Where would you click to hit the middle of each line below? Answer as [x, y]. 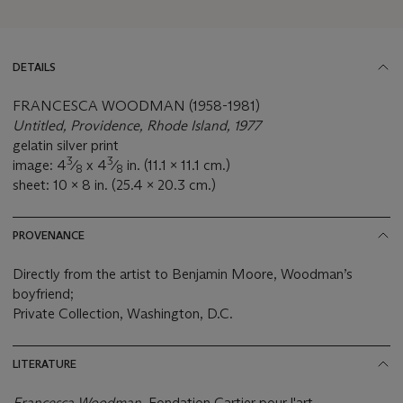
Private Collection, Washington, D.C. [123, 313]
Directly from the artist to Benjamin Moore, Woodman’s [183, 273]
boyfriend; [43, 293]
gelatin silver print [66, 145]
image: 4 [40, 165]
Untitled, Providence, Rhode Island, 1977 [137, 125]
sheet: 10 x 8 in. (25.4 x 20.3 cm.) [114, 184]
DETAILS [34, 67]
